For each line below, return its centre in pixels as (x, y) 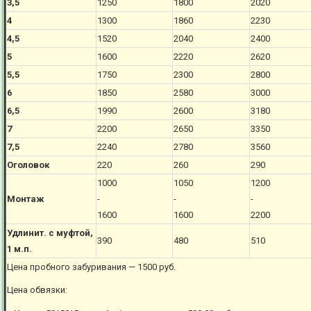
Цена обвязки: (37, 290)
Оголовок (28, 165)
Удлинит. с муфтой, (50, 233)
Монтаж (26, 199)
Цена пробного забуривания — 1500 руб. (92, 267)
